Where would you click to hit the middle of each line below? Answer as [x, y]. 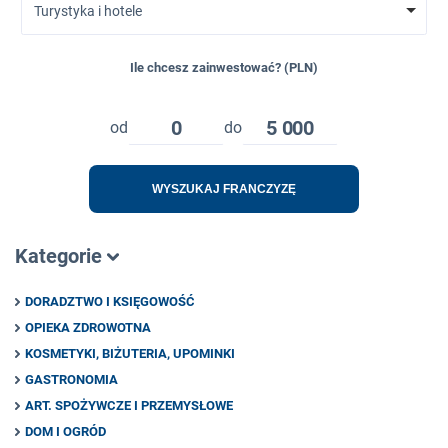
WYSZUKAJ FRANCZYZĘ [224, 188]
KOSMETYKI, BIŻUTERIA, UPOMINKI [130, 353]
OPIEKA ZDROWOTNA [88, 327]
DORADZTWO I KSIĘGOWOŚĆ [110, 301]
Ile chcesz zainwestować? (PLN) [224, 67]
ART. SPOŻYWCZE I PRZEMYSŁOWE [129, 405]
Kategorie [61, 255]
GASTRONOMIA [71, 379]
